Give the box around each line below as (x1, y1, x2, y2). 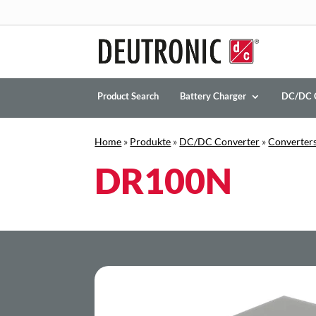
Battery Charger (180, 91, 247, 102)
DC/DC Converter (179, 135, 260, 147)
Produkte (130, 135, 171, 147)
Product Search (97, 91, 159, 102)
